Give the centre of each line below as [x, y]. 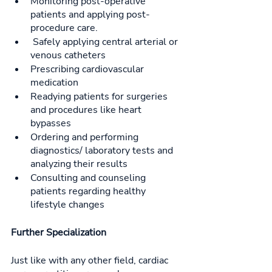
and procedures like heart [87, 110]
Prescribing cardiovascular [88, 70]
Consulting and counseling [89, 178]
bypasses [51, 124]
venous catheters [68, 56]
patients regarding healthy [89, 192]
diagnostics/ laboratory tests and [103, 151]
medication [54, 83]
